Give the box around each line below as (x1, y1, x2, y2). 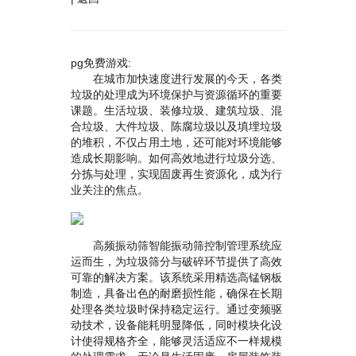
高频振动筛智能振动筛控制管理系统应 (71, 239, 282, 252)
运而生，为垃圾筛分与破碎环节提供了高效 (71, 255, 282, 268)
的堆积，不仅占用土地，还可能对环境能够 (71, 136, 282, 149)
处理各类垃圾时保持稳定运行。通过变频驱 (71, 303, 282, 315)
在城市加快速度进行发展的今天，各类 (71, 72, 282, 85)
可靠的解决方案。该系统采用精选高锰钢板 (71, 271, 282, 284)
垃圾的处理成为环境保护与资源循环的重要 (71, 88, 282, 101)
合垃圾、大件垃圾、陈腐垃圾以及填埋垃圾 (71, 120, 282, 133)
